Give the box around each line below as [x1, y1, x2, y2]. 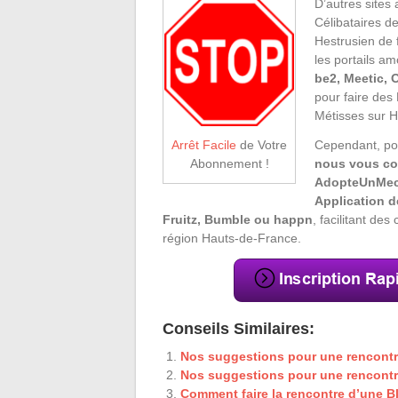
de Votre [236, 137, 287, 152]
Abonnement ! [189, 155, 269, 171]
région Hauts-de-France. [163, 230, 301, 245]
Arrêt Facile [171, 137, 236, 152]
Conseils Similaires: [163, 319, 314, 338]
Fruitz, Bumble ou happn [163, 211, 313, 227]
